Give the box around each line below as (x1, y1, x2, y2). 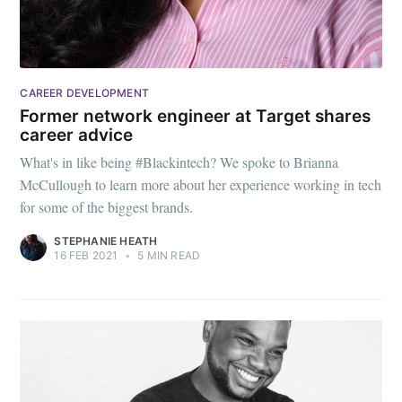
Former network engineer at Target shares (20, 105, 371, 127)
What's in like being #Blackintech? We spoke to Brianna (20, 153, 339, 172)
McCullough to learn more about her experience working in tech (20, 175, 382, 195)
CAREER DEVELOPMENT (20, 86, 149, 100)
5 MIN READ (135, 249, 201, 263)
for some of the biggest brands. (20, 197, 194, 217)
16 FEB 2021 (54, 249, 118, 263)
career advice (20, 124, 134, 145)
